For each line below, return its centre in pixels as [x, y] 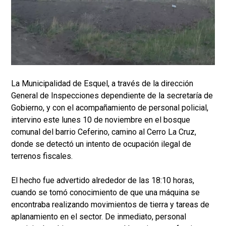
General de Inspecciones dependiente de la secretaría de [112, 96]
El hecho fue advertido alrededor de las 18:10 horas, [103, 181]
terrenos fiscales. [42, 156]
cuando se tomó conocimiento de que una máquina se [105, 193]
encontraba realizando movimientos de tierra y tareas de [110, 205]
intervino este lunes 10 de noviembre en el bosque [101, 120]
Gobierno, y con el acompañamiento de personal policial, [110, 108]
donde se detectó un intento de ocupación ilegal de [101, 144]
